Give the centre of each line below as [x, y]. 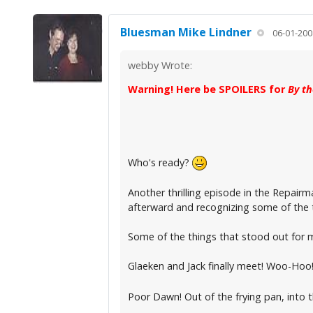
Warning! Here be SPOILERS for [208, 89]
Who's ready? [160, 162]
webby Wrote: [160, 65]
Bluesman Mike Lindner [185, 32]
